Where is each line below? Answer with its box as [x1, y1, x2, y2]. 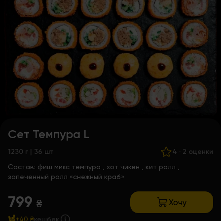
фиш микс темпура [37, 163, 101, 171]
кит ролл [146, 163, 176, 171]
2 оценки [183, 147, 213, 156]
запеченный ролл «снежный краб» [8, 173, 124, 181]
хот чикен [107, 163, 140, 171]
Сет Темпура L [8, 127, 89, 141]
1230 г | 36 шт [8, 147, 54, 156]
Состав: [8, 163, 37, 171]
